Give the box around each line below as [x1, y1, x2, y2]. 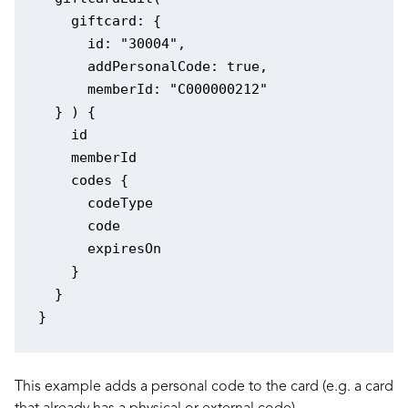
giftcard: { [37, 12, 161, 29]
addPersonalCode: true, [37, 57, 268, 75]
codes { [37, 171, 128, 189]
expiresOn [37, 240, 161, 257]
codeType [37, 194, 153, 211]
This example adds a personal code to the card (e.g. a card [15, 379, 393, 394]
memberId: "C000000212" [37, 80, 268, 97]
